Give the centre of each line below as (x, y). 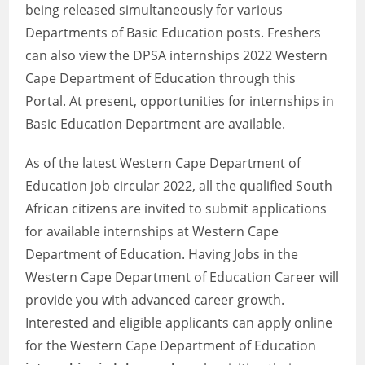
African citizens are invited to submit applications (176, 209)
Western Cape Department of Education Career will (182, 277)
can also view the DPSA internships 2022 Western (177, 55)
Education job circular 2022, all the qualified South (179, 186)
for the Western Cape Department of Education (171, 345)
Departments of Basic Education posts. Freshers (174, 33)
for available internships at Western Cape (152, 231)
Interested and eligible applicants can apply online (179, 323)
